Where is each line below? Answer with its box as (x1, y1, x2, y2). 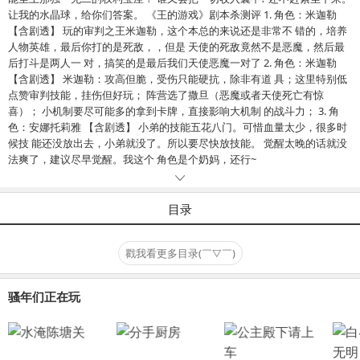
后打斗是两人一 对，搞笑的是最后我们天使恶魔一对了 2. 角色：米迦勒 (8, 55, 264, 71)
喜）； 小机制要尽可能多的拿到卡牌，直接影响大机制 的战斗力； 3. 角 (8, 104, 318, 119)
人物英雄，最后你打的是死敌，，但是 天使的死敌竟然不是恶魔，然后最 (8, 39, 345, 55)
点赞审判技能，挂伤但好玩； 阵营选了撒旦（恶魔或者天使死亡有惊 (8, 88, 324, 103)
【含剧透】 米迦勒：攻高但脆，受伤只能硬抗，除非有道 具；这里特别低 (8, 72, 347, 87)
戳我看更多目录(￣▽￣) (125, 246, 235, 261)
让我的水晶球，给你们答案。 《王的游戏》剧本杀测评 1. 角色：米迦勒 (8, 7, 146, 22)
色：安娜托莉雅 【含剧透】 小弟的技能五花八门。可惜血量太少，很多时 (8, 120, 347, 135)
